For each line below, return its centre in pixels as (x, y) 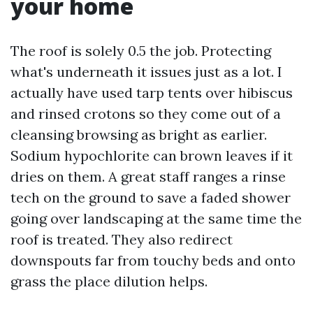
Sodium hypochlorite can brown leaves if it (152, 155)
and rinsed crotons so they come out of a (146, 114)
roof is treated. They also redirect (122, 239)
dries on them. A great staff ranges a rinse (148, 176)
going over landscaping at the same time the (156, 218)
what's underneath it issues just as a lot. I (146, 72)
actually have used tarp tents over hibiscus (152, 93)
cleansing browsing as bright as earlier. (139, 134)
